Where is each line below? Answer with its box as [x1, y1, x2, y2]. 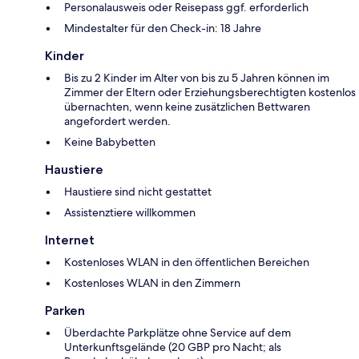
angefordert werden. [64, 114, 171, 129]
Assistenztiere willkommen [64, 205, 196, 220]
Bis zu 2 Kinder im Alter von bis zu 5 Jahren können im [64, 71, 329, 86]
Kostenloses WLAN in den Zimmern [64, 276, 240, 291]
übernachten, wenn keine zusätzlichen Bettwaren [64, 99, 310, 115]
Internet [45, 232, 95, 248]
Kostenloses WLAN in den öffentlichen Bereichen [64, 255, 309, 270]
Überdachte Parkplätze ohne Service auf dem [64, 325, 291, 341]
